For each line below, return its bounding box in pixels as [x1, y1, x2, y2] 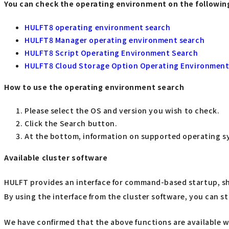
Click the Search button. [25, 118, 118, 128]
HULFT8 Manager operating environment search [25, 34, 205, 45]
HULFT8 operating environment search [25, 21, 171, 32]
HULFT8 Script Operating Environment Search [25, 47, 198, 58]
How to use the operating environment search [4, 82, 185, 93]
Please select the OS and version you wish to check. [25, 105, 220, 116]
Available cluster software [4, 152, 108, 163]
